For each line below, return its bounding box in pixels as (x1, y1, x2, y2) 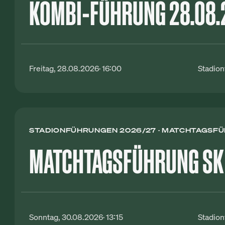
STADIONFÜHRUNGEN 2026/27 (29, 126, 156, 135)
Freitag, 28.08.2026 (29, 63, 99, 74)
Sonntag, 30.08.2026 (29, 211, 103, 222)
